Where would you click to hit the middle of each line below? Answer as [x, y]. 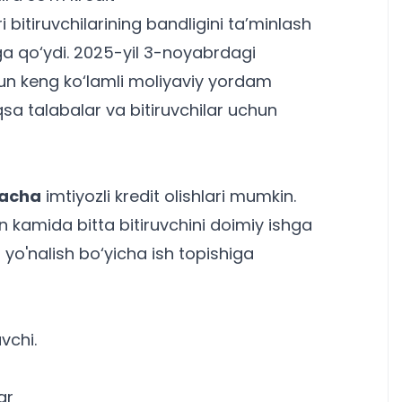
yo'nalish [40, 253]
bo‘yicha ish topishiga [164, 253]
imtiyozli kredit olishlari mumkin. [169, 196]
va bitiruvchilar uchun [189, 110]
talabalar [65, 110]
